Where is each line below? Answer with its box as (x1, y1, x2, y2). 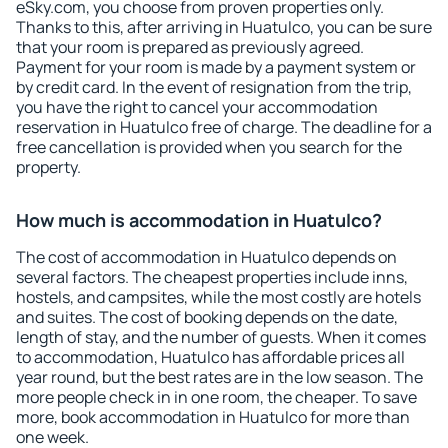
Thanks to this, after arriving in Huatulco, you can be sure (16, 16, 432, 38)
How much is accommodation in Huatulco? (16, 208, 382, 232)
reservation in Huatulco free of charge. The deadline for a (16, 116, 432, 138)
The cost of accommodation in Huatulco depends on (16, 246, 397, 268)
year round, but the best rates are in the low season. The (16, 366, 423, 388)
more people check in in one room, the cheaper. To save (16, 386, 417, 408)
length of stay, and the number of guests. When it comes (16, 326, 426, 348)
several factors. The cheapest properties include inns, (16, 266, 408, 288)
